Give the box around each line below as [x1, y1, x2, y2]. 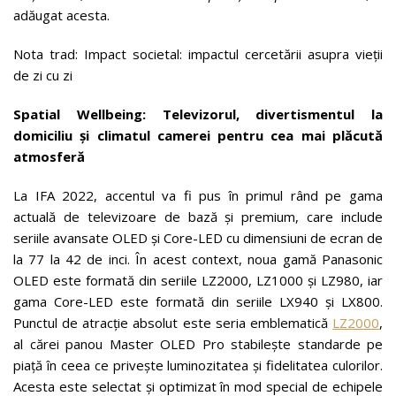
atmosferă [13, 148, 85, 165]
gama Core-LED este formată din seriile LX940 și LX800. [13, 293, 383, 310]
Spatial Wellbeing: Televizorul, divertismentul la [13, 105, 383, 123]
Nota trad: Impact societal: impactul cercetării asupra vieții [13, 45, 383, 63]
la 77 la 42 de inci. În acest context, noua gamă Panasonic [13, 250, 383, 268]
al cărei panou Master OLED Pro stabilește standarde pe [13, 335, 383, 353]
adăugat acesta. [13, 6, 110, 24]
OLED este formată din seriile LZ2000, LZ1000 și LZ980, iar [13, 271, 383, 289]
